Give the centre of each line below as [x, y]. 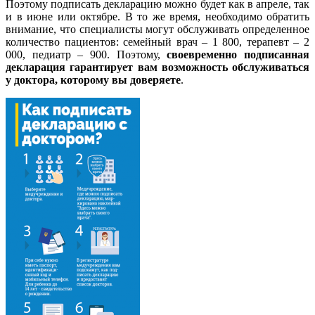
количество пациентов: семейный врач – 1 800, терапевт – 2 [157, 42]
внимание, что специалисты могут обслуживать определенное [157, 30]
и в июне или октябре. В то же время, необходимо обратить [157, 17]
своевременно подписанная [238, 55]
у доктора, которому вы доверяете [93, 80]
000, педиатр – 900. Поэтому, [86, 55]
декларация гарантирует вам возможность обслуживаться [157, 67]
